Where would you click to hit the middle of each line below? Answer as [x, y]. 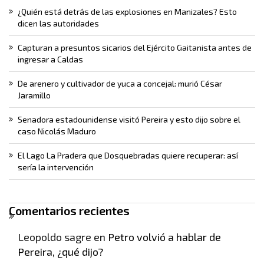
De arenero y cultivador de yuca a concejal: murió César [120, 84]
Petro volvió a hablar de [164, 237]
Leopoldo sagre [55, 237]
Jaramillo [34, 95]
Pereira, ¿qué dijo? [60, 252]
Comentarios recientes [69, 211]
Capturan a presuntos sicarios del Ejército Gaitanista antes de [135, 48]
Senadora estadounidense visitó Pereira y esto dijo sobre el [129, 120]
